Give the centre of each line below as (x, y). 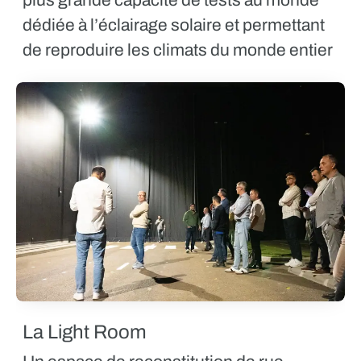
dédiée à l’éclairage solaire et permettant (174, 25)
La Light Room (85, 332)
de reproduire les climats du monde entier (178, 50)
